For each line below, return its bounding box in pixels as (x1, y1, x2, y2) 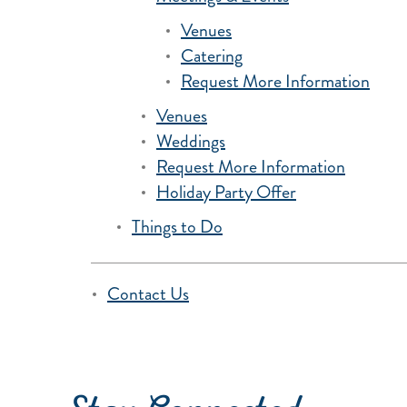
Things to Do (132, 213, 223, 240)
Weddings (156, 128, 225, 154)
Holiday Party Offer (156, 179, 296, 205)
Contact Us (107, 281, 189, 307)
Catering (181, 43, 243, 69)
